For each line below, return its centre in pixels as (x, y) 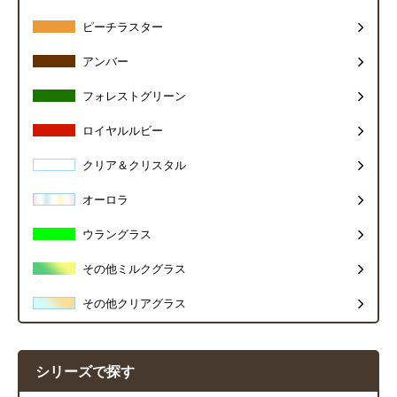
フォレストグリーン (134, 97)
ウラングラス (117, 235)
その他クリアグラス (134, 304)
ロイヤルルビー (123, 132)
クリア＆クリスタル (134, 166)
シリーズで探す (85, 372)
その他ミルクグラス (134, 270)
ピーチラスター (123, 28)
